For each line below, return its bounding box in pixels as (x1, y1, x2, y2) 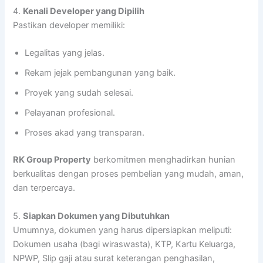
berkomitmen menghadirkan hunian (91, 154, 236, 166)
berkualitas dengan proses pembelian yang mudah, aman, (13, 168, 244, 180)
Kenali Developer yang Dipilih (23, 6, 145, 17)
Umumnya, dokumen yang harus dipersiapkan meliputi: (13, 224, 232, 235)
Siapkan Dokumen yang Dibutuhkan (23, 210, 170, 221)
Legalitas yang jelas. (25, 48, 105, 59)
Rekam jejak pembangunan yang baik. (25, 68, 176, 79)
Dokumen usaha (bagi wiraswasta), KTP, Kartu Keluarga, (13, 238, 236, 249)
